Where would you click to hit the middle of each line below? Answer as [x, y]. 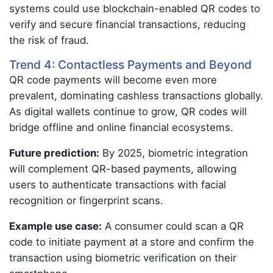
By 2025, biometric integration [174, 153]
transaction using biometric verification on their [123, 258]
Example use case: [55, 226]
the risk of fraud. [49, 40]
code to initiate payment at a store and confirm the [132, 242]
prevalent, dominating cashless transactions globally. [136, 96]
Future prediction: [54, 153]
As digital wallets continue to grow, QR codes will [128, 112]
